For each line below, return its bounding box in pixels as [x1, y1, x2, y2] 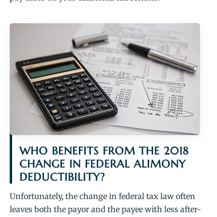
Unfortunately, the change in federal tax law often [10, 191, 195, 201]
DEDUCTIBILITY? [19, 170, 106, 184]
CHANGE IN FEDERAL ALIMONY [19, 157, 186, 171]
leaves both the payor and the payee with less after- [10, 204, 201, 215]
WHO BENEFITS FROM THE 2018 [19, 144, 189, 158]
